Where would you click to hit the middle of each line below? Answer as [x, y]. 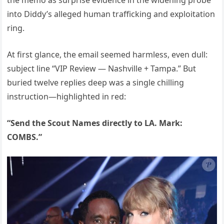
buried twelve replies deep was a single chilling [96, 83]
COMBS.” [25, 137]
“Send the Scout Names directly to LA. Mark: [95, 123]
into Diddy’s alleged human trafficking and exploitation [111, 14]
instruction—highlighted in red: [67, 97]
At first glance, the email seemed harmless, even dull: [107, 55]
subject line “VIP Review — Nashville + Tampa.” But [102, 69]
